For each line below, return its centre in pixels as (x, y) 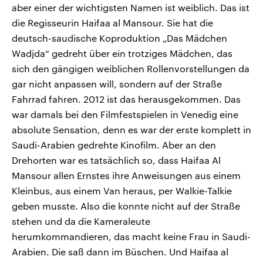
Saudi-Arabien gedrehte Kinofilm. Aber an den (114, 145)
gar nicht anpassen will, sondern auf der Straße (117, 84)
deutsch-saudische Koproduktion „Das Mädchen (119, 38)
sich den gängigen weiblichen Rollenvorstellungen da (131, 69)
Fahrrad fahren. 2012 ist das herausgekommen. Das (126, 99)
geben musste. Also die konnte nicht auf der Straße (126, 206)
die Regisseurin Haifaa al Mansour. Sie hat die (112, 23)
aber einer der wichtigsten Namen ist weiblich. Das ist (131, 8)
